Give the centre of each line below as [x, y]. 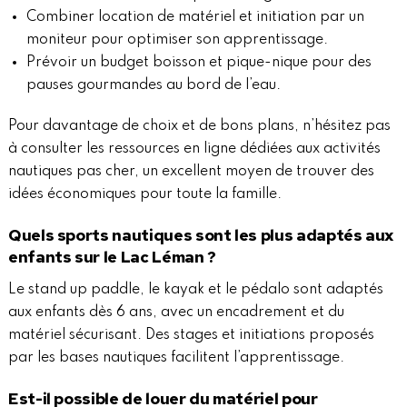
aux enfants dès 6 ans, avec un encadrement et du [176, 312]
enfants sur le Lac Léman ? [112, 256]
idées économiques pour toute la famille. [144, 194]
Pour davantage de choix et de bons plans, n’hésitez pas [199, 126]
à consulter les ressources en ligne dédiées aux [165, 149]
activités [352, 149]
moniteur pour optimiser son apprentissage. [177, 40]
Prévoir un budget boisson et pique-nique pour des [199, 62]
